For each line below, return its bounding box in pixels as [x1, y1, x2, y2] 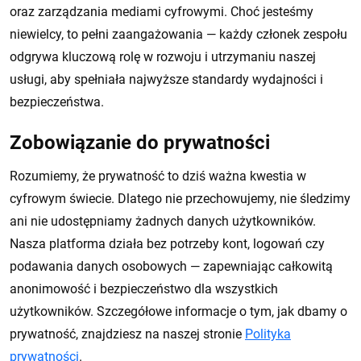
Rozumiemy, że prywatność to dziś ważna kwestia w [10, 168, 306, 184]
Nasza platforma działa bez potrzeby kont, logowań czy [10, 236, 325, 251]
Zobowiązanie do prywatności [10, 131, 270, 154]
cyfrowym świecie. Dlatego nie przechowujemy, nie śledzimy [10, 191, 351, 206]
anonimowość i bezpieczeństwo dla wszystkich [10, 281, 278, 297]
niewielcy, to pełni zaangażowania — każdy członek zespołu [10, 27, 347, 42]
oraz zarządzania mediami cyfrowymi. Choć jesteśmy [10, 4, 313, 19]
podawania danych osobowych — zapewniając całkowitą [10, 259, 333, 274]
